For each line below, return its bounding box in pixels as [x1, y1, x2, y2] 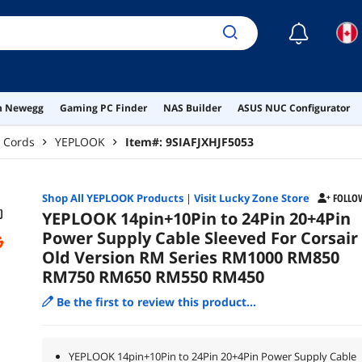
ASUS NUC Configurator [238, 100, 350, 115]
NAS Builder [163, 100, 221, 115]
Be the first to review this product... [56, 293, 256, 309]
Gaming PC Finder [60, 100, 147, 115]
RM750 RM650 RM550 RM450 [41, 265, 264, 288]
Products [133, 190, 183, 205]
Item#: [125, 133, 166, 149]
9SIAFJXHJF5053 [166, 133, 254, 149]
